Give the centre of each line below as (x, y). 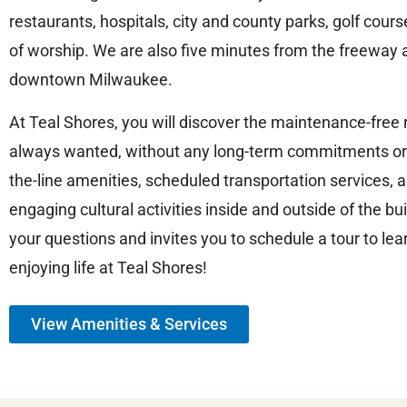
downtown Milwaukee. (91, 79)
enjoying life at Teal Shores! (108, 267)
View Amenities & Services (129, 323)
